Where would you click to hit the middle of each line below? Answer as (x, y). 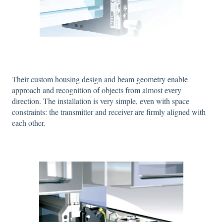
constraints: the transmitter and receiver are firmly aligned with (109, 112)
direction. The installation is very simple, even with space (101, 101)
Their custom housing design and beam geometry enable (100, 79)
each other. (29, 123)
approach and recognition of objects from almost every (97, 90)
